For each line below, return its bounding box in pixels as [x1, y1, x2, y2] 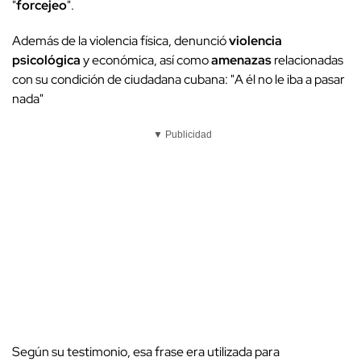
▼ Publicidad [153, 128, 212, 140]
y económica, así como [81, 51, 211, 68]
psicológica [12, 51, 81, 68]
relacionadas [272, 51, 343, 68]
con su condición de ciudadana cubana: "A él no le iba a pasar [12, 70, 345, 88]
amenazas [211, 51, 272, 68]
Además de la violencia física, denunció [12, 31, 229, 49]
